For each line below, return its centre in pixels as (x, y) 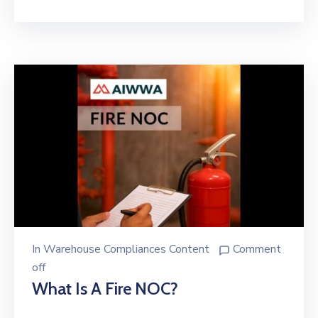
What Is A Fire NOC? (105, 289)
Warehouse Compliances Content (126, 250)
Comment (257, 250)
